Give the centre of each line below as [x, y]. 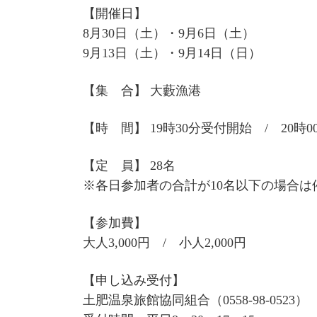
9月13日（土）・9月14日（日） [172, 53]
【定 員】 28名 [129, 166]
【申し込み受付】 [134, 281]
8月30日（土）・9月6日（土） [169, 34]
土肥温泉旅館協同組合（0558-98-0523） [195, 300]
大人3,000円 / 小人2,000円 [165, 243]
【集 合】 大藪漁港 [142, 91]
